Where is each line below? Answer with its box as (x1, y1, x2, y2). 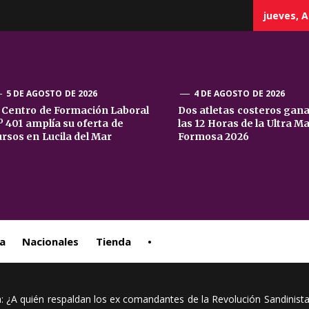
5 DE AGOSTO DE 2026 (6, 88, 97, 99)
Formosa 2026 (178, 130, 250, 143)
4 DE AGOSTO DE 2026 (193, 88, 285, 99)
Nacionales (22, 235, 79, 248)
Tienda (95, 235, 131, 248)
